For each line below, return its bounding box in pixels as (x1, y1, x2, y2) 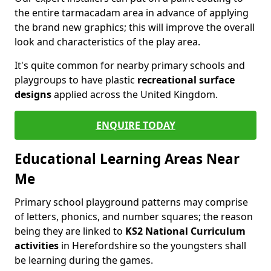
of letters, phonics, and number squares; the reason (15, 210, 253, 223)
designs (15, 88, 51, 101)
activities (15, 239, 59, 252)
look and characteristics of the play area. (15, 35, 200, 48)
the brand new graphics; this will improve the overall (15, 21, 255, 34)
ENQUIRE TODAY (96, 119, 175, 132)
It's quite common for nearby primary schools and (15, 59, 245, 72)
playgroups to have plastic (15, 73, 137, 87)
